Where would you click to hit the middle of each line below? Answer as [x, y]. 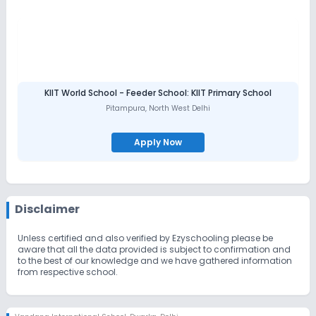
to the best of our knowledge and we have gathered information [155, 260]
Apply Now [158, 142]
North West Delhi [180, 108]
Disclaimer [47, 209]
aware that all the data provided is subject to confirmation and [154, 249]
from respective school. [68, 272]
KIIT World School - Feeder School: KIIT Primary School [158, 92]
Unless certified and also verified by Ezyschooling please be [145, 238]
